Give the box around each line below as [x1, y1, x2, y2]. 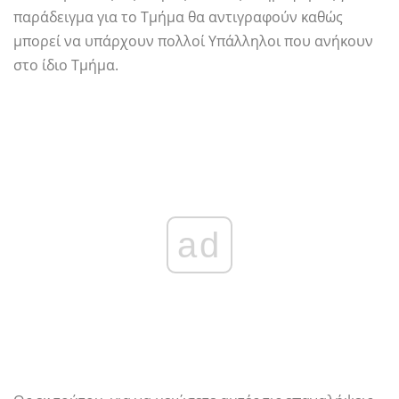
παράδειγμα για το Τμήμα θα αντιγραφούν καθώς [13, 7, 343, 28]
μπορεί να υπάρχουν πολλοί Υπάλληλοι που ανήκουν [13, 31, 373, 52]
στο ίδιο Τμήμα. [13, 55, 118, 76]
